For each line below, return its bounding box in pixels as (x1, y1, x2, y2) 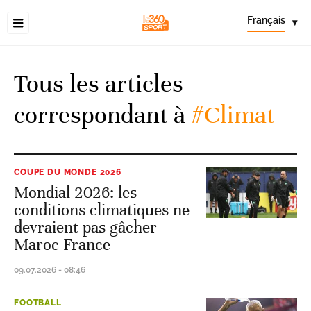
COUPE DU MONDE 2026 (14, 167, 121, 177)
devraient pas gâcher (14, 217, 157, 237)
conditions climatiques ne (14, 200, 190, 220)
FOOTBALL (14, 298, 62, 308)
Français (247, 15, 285, 26)
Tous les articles (14, 68, 183, 99)
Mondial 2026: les (14, 183, 137, 203)
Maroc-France (14, 235, 110, 255)
